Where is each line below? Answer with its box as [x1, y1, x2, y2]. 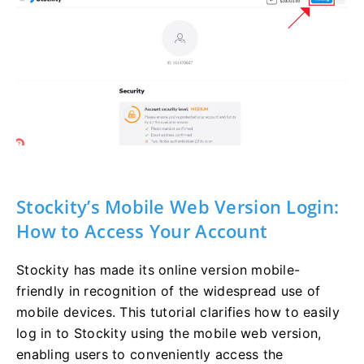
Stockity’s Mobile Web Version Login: [16, 193, 340, 219]
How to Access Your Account [16, 218, 268, 243]
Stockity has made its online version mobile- [16, 261, 301, 278]
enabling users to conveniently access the [16, 345, 284, 362]
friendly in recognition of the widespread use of [16, 282, 321, 299]
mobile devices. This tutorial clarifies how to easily [16, 303, 340, 320]
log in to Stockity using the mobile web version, [16, 324, 322, 341]
